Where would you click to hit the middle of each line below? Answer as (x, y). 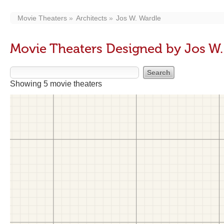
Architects (91, 18)
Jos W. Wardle (138, 18)
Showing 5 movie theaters (56, 84)
